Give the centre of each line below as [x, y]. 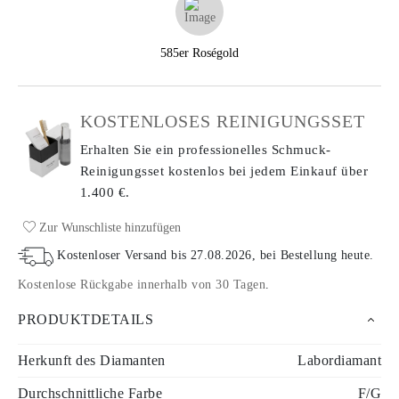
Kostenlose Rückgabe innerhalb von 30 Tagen [142, 285]
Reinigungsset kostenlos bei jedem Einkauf [211, 171]
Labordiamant [339, 360]
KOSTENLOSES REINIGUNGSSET [223, 121]
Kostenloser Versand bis [124, 256]
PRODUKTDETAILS [85, 319]
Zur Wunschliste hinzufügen [108, 228]
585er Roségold [199, 53]
